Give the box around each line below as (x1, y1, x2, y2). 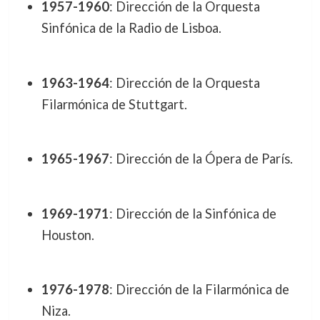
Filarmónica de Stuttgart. (41, 96, 187, 112)
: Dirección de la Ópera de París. (109, 151, 293, 167)
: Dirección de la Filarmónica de (109, 281, 289, 298)
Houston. (41, 226, 94, 243)
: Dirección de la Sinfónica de (109, 205, 276, 221)
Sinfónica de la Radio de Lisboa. (41, 20, 221, 36)
